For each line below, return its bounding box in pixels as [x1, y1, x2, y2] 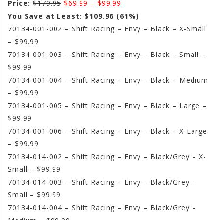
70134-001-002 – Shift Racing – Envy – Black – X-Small [8, 24, 206, 34]
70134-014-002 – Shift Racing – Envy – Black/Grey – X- [8, 152, 206, 162]
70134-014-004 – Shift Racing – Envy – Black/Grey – [8, 203, 196, 213]
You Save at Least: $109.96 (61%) [8, 11, 139, 21]
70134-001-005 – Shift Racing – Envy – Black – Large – [8, 101, 207, 110]
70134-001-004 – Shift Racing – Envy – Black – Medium [8, 75, 208, 85]
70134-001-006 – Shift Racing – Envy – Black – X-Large [8, 126, 207, 136]
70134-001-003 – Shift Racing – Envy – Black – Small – [8, 50, 206, 59]
